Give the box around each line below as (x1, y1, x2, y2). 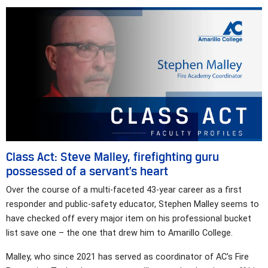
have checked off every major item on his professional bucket (6, 214, 251, 224)
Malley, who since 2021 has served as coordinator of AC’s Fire (6, 252, 249, 263)
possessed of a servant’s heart (6, 165, 168, 178)
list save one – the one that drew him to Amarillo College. (6, 228, 233, 239)
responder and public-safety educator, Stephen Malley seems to (6, 199, 259, 210)
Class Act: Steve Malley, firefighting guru (6, 150, 219, 164)
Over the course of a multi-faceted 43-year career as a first (6, 185, 242, 196)
